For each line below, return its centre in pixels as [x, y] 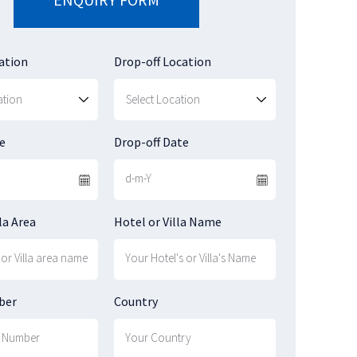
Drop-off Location [163, 61]
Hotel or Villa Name [168, 222]
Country [136, 301]
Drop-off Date [151, 142]
